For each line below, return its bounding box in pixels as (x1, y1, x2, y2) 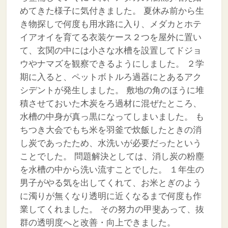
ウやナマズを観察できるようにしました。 (19, 59, 184, 69)
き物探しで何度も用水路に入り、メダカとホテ (19, 19, 202, 29)
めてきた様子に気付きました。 (19, 6, 141, 16)
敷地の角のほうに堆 (123, 85, 204, 95)
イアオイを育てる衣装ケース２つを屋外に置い (19, 32, 202, 42)
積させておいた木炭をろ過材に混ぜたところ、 (19, 98, 202, 108)
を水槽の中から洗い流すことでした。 (19, 164, 167, 175)
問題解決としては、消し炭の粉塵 (71, 151, 204, 161)
